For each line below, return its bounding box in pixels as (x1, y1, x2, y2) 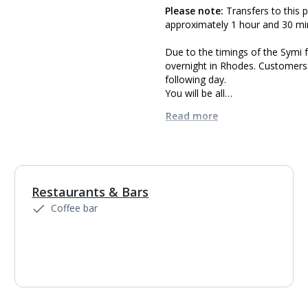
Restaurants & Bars (32, 184, 149, 200)
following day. (165, 73, 226, 86)
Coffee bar (51, 201, 98, 214)
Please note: (165, 4, 223, 17)
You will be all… (165, 87, 232, 100)
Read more (166, 109, 218, 122)
